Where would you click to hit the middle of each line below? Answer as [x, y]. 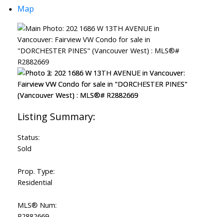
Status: [28, 137]
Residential [35, 182]
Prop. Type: [36, 171]
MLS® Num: [37, 205]
